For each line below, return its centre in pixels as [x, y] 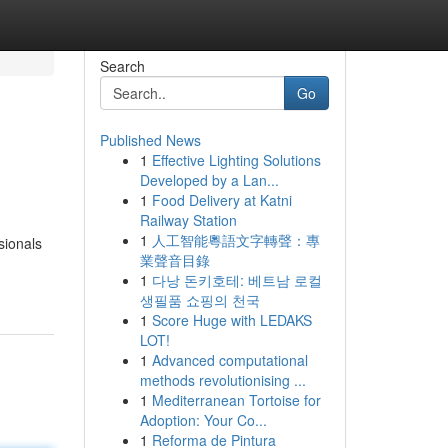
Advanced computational [229, 360]
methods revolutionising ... [222, 380]
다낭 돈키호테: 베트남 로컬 [236, 280]
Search [122, 66]
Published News [150, 140]
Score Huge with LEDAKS [231, 320]
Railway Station [188, 220]
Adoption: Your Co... [203, 420]
